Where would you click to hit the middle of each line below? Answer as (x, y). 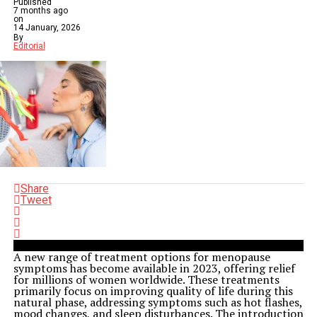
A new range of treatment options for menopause (142, 257)
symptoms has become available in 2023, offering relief (154, 268)
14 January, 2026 (47, 28)
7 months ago (40, 11)
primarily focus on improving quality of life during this (153, 291)
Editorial (29, 46)
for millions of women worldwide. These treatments (146, 279)
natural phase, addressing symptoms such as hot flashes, (157, 302)
